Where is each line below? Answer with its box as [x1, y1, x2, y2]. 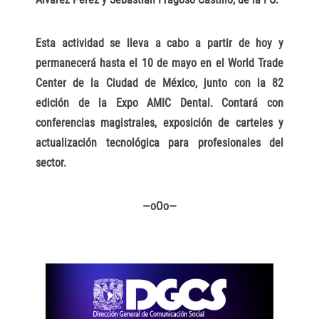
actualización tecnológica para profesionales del [36, 135, 283, 150]
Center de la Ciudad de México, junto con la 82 [36, 75, 283, 90]
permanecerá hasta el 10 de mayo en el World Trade [36, 56, 283, 70]
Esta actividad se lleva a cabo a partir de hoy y [36, 36, 283, 50]
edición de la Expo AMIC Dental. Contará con [36, 95, 283, 110]
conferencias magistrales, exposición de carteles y [36, 115, 283, 130]
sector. [36, 155, 66, 169]
